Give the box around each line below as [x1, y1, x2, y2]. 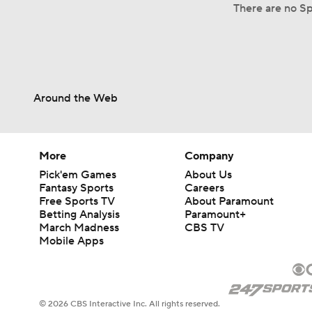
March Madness [39, 221, 119, 235]
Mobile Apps [39, 234, 104, 248]
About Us [185, 168, 233, 182]
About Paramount [185, 194, 274, 208]
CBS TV [185, 221, 225, 235]
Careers [185, 181, 225, 195]
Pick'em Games [39, 168, 116, 182]
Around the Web [33, 91, 118, 105]
